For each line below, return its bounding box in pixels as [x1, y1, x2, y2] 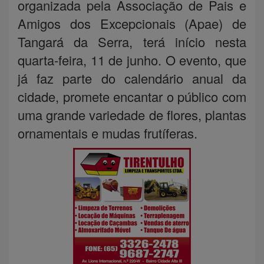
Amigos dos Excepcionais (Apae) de [18, 14, 246, 32]
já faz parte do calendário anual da [18, 68, 246, 87]
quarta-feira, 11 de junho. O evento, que [18, 50, 246, 69]
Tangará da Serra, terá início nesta [18, 32, 246, 51]
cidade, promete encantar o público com [18, 87, 246, 105]
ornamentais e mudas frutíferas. [18, 123, 197, 142]
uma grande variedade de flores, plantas [18, 105, 246, 124]
